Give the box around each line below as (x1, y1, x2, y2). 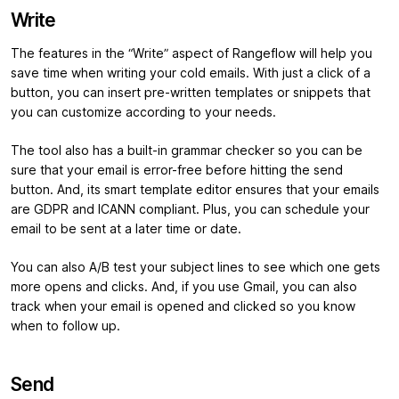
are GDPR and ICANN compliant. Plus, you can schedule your (11, 202, 370, 217)
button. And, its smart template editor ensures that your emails (11, 183, 379, 198)
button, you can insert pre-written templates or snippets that (11, 85, 370, 101)
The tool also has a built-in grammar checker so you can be (11, 143, 362, 159)
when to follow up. (11, 319, 120, 334)
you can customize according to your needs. (11, 105, 276, 120)
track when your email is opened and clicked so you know (11, 299, 355, 314)
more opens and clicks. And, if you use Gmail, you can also (11, 280, 357, 295)
